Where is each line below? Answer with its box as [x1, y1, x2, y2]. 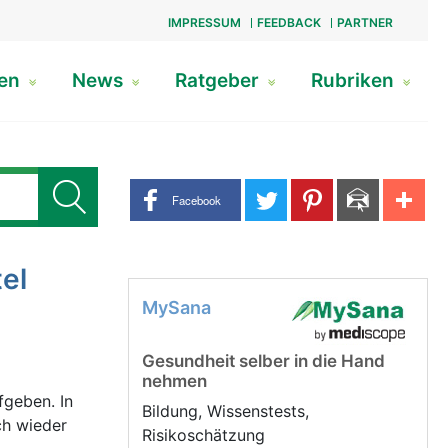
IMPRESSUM [167, 15, 241, 30]
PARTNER [336, 15, 393, 30]
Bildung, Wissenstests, [142, 401, 309, 421]
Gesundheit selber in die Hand [142, 351, 385, 371]
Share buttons [127, 179, 233, 200]
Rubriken [310, 69, 399, 92]
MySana [142, 297, 211, 318]
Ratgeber [174, 69, 264, 92]
